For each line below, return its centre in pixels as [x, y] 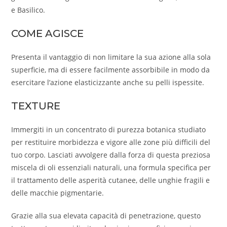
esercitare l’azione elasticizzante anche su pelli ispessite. [108, 83]
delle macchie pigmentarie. [58, 193]
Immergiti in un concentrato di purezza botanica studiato [109, 130]
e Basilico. [28, 10]
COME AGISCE [48, 34]
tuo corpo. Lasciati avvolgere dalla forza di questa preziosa [111, 155]
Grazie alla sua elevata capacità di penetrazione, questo [106, 216]
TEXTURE [36, 106]
